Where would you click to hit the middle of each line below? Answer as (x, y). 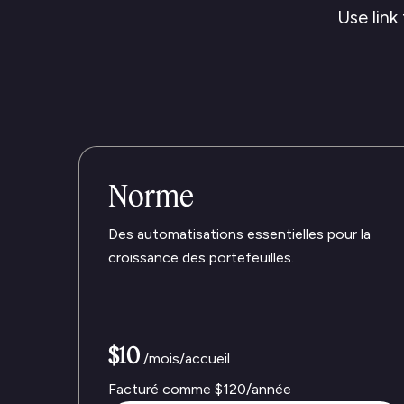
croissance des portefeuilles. (201, 257)
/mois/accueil (187, 358)
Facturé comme (161, 389)
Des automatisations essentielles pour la (239, 234)
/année (269, 389)
